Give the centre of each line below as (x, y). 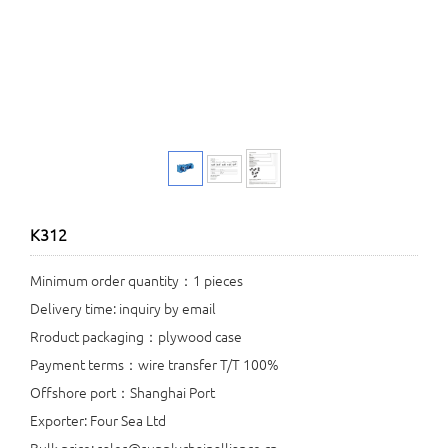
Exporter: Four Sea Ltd (98, 420)
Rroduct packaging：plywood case (136, 336)
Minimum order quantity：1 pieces (136, 280)
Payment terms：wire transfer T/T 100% (154, 364)
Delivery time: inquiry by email (123, 308)
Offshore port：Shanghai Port (122, 392)
